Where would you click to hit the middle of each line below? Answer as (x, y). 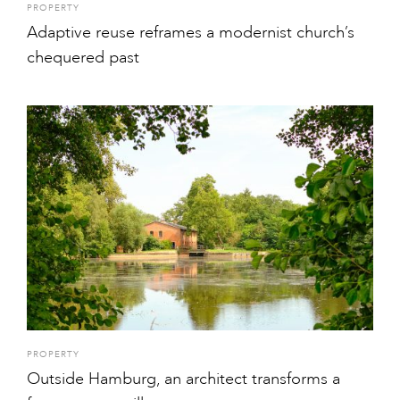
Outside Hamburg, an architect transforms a (183, 378)
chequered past (83, 57)
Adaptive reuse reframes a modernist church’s (191, 32)
